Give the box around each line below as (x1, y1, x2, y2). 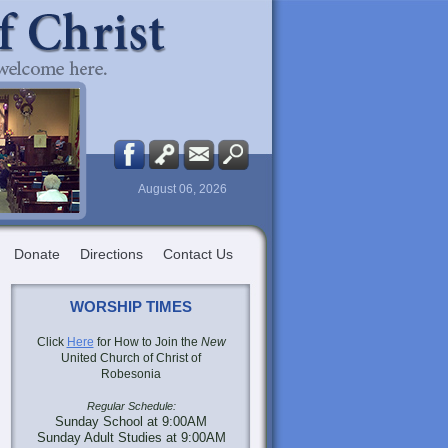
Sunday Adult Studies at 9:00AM (36, 430, 226, 445)
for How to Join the (93, 335, 201, 349)
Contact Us (163, 246, 233, 262)
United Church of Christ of (61, 351, 201, 365)
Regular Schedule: (86, 400, 176, 412)
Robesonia (101, 367, 161, 381)
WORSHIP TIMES (70, 299, 192, 315)
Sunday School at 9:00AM (55, 414, 207, 429)
